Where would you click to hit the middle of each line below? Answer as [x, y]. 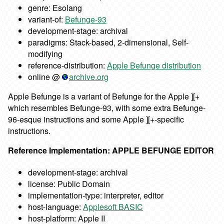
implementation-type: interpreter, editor [96, 195]
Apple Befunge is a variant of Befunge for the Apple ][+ [104, 96]
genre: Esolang [55, 8]
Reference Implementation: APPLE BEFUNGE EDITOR [111, 150]
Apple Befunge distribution [154, 65]
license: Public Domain [69, 184]
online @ [45, 77]
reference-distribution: [67, 65]
